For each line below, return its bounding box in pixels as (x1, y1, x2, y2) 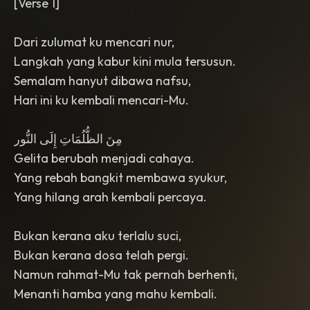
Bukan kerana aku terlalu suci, (14, 228, 181, 244)
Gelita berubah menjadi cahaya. (14, 150, 194, 166)
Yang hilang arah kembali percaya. (14, 189, 207, 205)
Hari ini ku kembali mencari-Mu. (14, 92, 189, 108)
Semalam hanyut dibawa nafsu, (14, 73, 191, 89)
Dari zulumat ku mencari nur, (14, 34, 174, 50)
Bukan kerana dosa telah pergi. (14, 247, 189, 263)
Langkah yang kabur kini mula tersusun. (14, 53, 236, 69)
